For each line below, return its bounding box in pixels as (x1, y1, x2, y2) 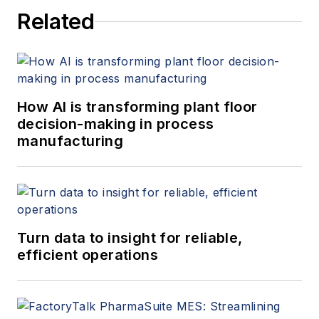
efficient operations (17, 246, 158, 264)
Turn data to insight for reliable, (17, 229, 243, 247)
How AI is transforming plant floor (17, 98, 258, 116)
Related (17, 9, 95, 35)
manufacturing (17, 132, 124, 150)
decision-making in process (17, 115, 214, 133)
